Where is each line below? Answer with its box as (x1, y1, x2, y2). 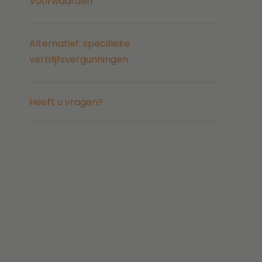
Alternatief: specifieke (29, 37, 130, 51)
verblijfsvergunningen (29, 53, 129, 67)
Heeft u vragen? (29, 95, 104, 109)
